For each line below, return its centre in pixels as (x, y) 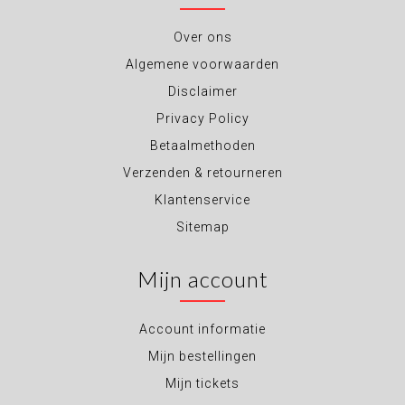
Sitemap (202, 227)
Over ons (202, 38)
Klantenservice (202, 200)
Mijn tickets (202, 384)
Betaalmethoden (202, 146)
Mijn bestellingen (202, 357)
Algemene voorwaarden (202, 65)
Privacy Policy (202, 119)
